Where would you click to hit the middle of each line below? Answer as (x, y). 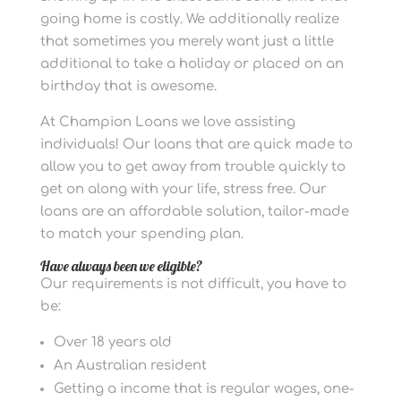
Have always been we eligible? (121, 266)
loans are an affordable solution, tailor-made (194, 212)
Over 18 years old (112, 342)
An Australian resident (130, 366)
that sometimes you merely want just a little (187, 42)
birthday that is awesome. (128, 86)
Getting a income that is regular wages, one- (204, 389)
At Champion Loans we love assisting (167, 122)
